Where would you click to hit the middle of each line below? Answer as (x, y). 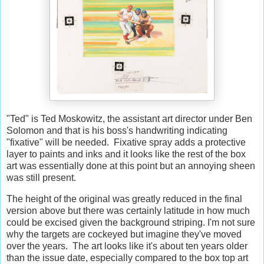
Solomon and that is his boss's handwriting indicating (117, 131)
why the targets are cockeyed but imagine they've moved (124, 234)
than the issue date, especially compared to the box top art (127, 258)
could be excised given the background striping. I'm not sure (131, 222)
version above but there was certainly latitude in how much (128, 210)
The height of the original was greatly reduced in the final (124, 199)
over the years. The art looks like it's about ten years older (127, 246)
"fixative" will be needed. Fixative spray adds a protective (126, 143)
